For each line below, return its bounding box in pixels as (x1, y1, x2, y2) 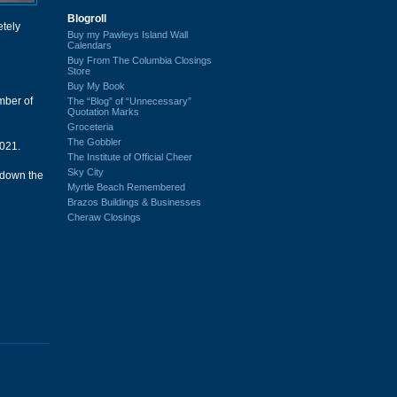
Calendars (67, 39, 112, 51)
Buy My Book (67, 80, 125, 91)
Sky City (67, 166, 104, 177)
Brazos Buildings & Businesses (67, 196, 201, 207)
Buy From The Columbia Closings (67, 54, 212, 66)
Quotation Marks (67, 105, 139, 117)
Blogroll (67, 12, 106, 25)
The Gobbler (67, 136, 121, 147)
